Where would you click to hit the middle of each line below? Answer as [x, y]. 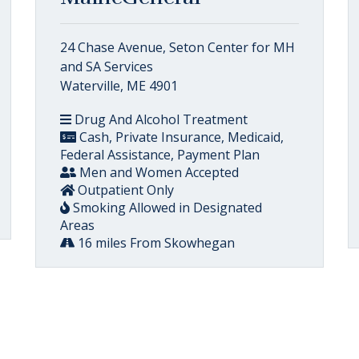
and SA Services [107, 67]
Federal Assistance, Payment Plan [160, 155]
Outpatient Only [124, 190]
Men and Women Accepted [157, 172]
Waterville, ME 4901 [119, 86]
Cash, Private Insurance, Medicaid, [180, 137]
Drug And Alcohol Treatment [159, 119]
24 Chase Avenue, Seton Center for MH [177, 47]
